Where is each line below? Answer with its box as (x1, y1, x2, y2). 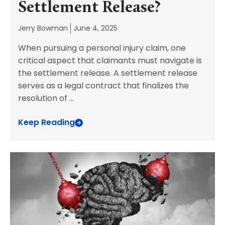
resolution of (18, 92, 69, 104)
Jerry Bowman (18, 23, 68, 33)
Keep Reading (18, 117, 75, 128)
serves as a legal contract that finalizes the (18, 80, 189, 91)
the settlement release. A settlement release (18, 67, 197, 79)
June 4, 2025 (73, 23, 118, 33)
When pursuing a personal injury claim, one (18, 42, 186, 54)
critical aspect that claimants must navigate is (18, 55, 202, 66)
